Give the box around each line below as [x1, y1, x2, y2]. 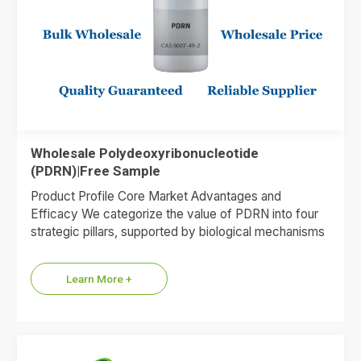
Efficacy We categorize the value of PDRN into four [31, 205, 319, 222]
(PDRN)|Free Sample [31, 162, 161, 179]
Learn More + [66, 272, 133, 285]
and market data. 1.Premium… [31, 241, 194, 257]
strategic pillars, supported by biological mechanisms [31, 223, 326, 239]
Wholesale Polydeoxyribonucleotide [31, 144, 259, 161]
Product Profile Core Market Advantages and [31, 188, 282, 204]
